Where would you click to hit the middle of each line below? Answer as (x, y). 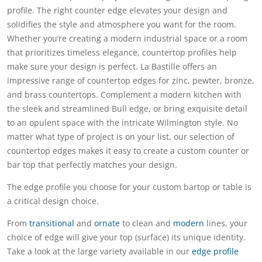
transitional (52, 223)
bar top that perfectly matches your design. (92, 165)
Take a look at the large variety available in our (99, 251)
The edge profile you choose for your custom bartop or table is (129, 187)
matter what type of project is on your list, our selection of (121, 137)
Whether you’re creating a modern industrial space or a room (127, 38)
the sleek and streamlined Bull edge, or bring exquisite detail (127, 108)
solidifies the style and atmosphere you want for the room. (122, 24)
